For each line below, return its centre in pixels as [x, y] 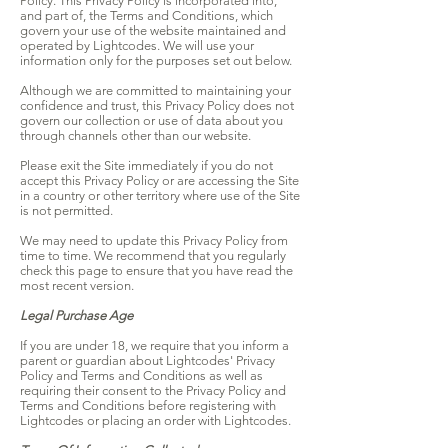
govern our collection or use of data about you [151, 121]
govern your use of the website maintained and [153, 31]
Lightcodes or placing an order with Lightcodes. [155, 421]
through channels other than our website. [135, 136]
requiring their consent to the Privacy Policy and [153, 391]
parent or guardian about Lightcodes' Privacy [147, 361]
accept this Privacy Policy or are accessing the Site [159, 181]
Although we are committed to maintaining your [155, 91]
